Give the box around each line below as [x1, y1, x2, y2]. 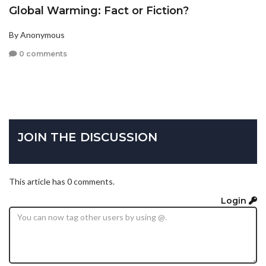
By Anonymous [9, 30, 65, 40]
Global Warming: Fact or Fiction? [9, 4, 189, 18]
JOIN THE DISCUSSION [18, 130, 157, 145]
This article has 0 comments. [9, 176, 115, 187]
